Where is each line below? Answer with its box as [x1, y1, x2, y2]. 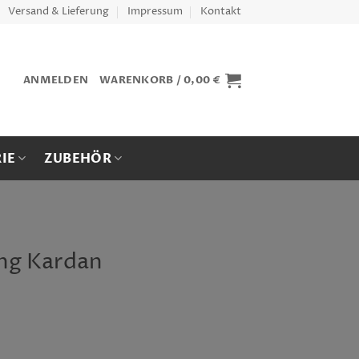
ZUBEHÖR [43, 149, 112, 167]
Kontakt [200, 5, 241, 18]
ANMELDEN [23, 72, 89, 87]
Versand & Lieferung [8, 5, 110, 18]
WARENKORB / [99, 72, 184, 87]
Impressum [127, 5, 183, 18]
